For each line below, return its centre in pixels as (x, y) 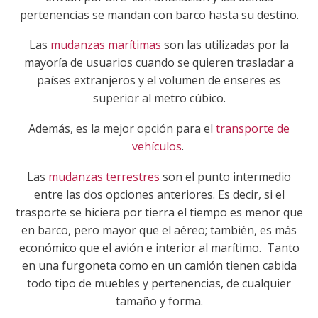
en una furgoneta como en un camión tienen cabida (159, 265)
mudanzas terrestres (104, 176)
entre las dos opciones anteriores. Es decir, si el (159, 194)
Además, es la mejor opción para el (122, 129)
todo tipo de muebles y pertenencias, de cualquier (159, 283)
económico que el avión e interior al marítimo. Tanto (159, 247)
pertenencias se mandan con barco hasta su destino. (159, 15)
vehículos (157, 147)
